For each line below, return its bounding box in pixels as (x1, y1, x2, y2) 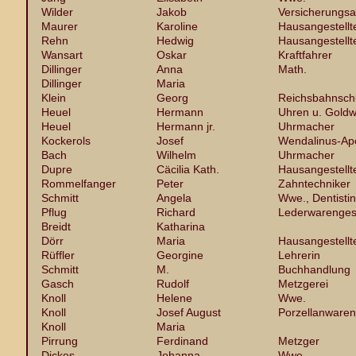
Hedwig (157, 34, 194, 47)
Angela (157, 192, 192, 204)
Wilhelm (157, 149, 196, 161)
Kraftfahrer (278, 48, 332, 61)
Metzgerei (278, 277, 328, 290)
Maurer (41, 20, 78, 33)
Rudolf (157, 277, 189, 290)
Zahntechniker (278, 177, 350, 190)
